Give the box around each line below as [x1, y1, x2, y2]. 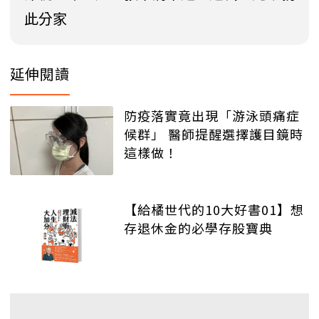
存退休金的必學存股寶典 [124, 218, 273, 237]
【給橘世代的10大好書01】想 [124, 199, 304, 219]
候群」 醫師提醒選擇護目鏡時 [124, 125, 303, 144]
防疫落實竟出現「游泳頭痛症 [124, 106, 300, 125]
